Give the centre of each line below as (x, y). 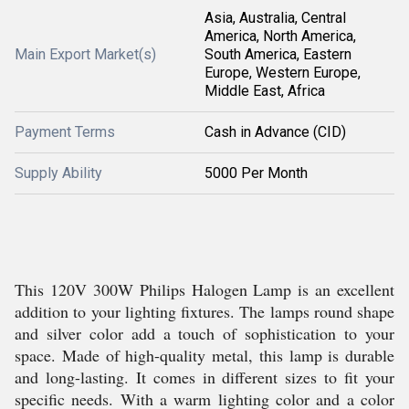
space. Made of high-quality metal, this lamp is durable (204, 355)
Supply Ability (58, 173)
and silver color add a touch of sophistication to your (204, 333)
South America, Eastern (278, 54)
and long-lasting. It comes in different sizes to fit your (204, 377)
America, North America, (280, 36)
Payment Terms (65, 132)
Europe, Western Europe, (283, 73)
